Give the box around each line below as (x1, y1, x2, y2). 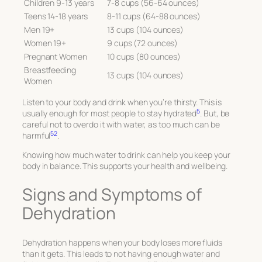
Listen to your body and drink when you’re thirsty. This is (22, 96, 222, 108)
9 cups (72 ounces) (107, 37, 178, 49)
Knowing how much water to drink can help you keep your (22, 149, 230, 161)
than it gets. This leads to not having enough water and (22, 247, 220, 259)
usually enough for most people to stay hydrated (22, 108, 197, 119)
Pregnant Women (24, 51, 87, 63)
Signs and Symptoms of (22, 182, 202, 206)
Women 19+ (24, 37, 67, 49)
